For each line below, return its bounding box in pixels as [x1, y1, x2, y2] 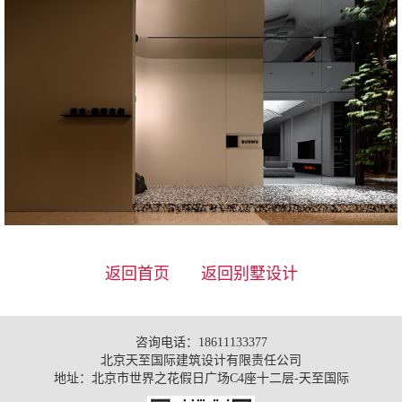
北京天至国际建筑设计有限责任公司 [100, 353, 301, 367]
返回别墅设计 [200, 264, 298, 283]
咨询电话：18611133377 [135, 335, 267, 349]
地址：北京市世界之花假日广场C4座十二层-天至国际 [53, 371, 349, 385]
